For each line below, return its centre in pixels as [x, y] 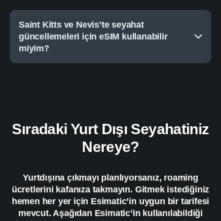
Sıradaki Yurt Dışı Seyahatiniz [110, 129]
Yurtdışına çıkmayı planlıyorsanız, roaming [110, 178]
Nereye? [110, 147]
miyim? [34, 49]
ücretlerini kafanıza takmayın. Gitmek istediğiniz [110, 190]
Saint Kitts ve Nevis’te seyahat [81, 25]
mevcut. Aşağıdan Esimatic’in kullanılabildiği [110, 213]
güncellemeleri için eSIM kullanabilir [93, 37]
